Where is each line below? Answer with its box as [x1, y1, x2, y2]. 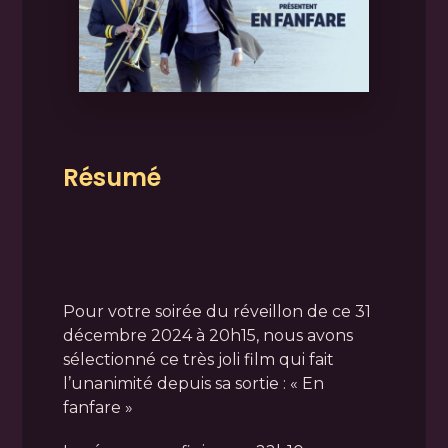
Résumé [62, 161, 161, 195]
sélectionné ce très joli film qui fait [62, 350, 334, 370]
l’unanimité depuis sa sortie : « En [62, 374, 324, 394]
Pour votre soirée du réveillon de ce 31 [62, 302, 371, 322]
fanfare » [62, 398, 133, 418]
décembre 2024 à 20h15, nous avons [62, 326, 353, 346]
